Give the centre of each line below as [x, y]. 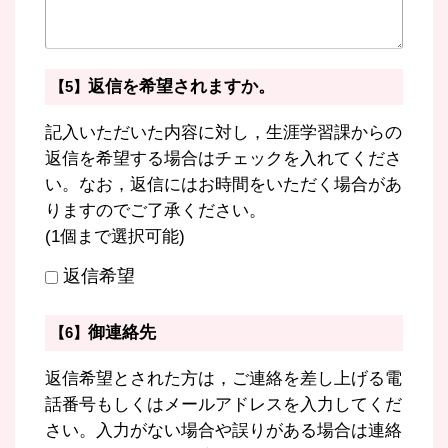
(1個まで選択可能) [115, 236]
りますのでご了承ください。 [155, 210]
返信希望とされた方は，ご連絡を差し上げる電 [223, 378]
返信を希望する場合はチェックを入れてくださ [223, 158]
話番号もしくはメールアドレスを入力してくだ [223, 404]
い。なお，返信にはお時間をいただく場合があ [223, 184]
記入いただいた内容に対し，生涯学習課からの [223, 132]
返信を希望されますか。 [181, 86]
